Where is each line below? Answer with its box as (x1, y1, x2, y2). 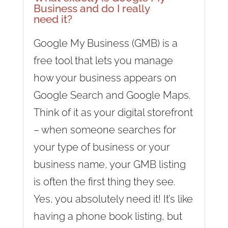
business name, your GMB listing (33, 158, 186, 170)
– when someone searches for (33, 123, 176, 136)
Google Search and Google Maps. (33, 89, 191, 101)
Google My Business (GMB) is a (33, 37, 178, 49)
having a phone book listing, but (33, 210, 182, 222)
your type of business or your (33, 140, 170, 153)
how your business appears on (33, 71, 177, 84)
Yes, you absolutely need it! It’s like (33, 192, 193, 205)
